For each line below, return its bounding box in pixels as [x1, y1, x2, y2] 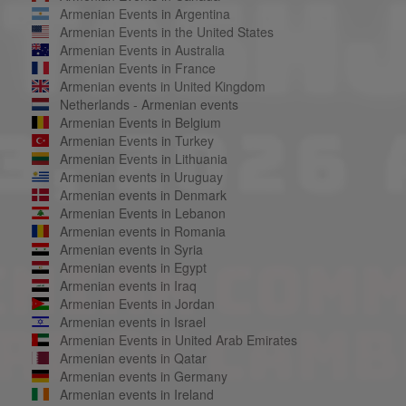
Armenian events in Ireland [59, 384, 214, 403]
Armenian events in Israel [59, 312, 206, 331]
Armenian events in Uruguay [59, 167, 223, 186]
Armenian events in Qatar [59, 348, 207, 367]
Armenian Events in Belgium [59, 112, 221, 131]
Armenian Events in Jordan [59, 294, 215, 313]
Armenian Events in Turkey [59, 130, 214, 150]
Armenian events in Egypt [59, 257, 207, 276]
